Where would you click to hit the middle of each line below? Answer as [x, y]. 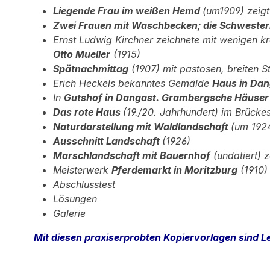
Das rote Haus [88, 112]
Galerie [69, 213]
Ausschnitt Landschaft [108, 141]
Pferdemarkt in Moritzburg [174, 170]
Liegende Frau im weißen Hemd [128, 11]
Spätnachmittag [91, 69]
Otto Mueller [82, 54]
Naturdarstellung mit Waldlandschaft [142, 127]
